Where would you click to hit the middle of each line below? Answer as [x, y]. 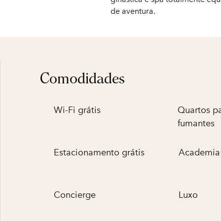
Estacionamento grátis [99, 152]
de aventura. [133, 11]
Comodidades [82, 78]
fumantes [196, 123]
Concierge [75, 195]
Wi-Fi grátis [77, 110]
